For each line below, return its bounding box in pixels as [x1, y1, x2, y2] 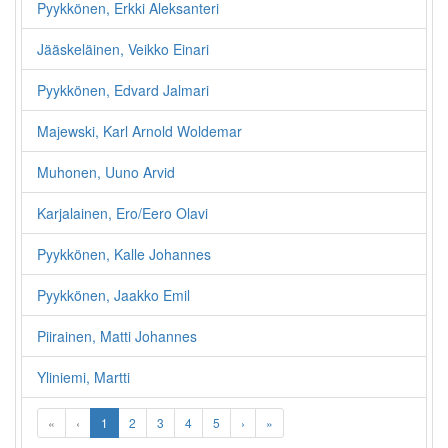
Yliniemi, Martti [37, 367, 130, 387]
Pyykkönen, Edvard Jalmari [37, 80, 209, 100]
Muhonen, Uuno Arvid [37, 162, 175, 182]
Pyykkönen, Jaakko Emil [37, 285, 190, 305]
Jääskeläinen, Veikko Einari [37, 39, 209, 59]
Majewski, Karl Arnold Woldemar [37, 121, 242, 141]
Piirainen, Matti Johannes [37, 326, 197, 346]
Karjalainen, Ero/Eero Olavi [37, 203, 208, 223]
